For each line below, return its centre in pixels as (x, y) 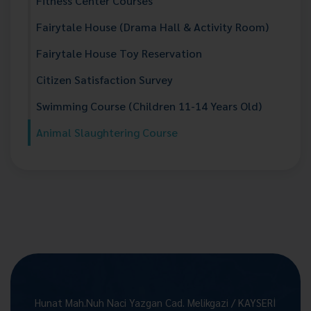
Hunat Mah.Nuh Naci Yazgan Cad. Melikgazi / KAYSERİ (155, 302)
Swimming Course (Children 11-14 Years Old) (149, 106)
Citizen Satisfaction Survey (104, 79)
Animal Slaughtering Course (107, 132)
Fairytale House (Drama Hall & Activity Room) (152, 27)
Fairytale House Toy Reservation (119, 53)
